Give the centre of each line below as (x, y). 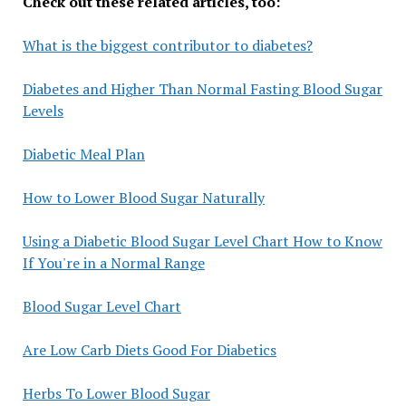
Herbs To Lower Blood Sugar (116, 394)
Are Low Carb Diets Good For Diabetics (149, 350)
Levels (43, 111)
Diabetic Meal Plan (83, 155)
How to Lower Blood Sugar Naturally (143, 198)
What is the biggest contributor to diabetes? (167, 46)
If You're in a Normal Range (113, 263)
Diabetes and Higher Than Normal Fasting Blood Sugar (202, 89)
